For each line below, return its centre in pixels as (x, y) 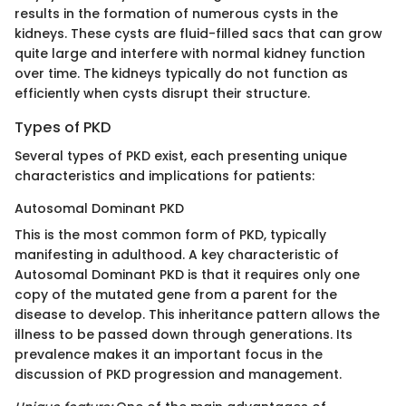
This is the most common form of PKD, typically (170, 235)
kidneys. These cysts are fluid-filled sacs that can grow (198, 33)
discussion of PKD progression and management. (178, 375)
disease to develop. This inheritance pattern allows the (197, 315)
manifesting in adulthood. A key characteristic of (177, 255)
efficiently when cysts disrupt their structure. (162, 93)
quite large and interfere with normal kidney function (190, 53)
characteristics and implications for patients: (164, 176)
